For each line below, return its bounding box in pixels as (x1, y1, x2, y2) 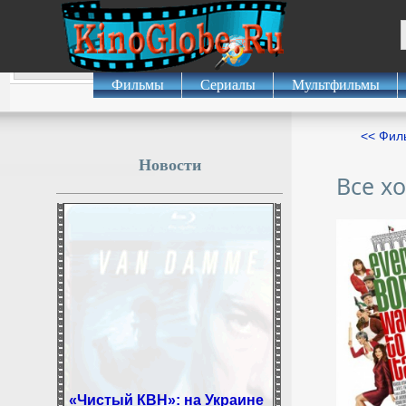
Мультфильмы (291, 77, 380, 92)
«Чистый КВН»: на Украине (69, 384, 264, 401)
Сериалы (199, 77, 256, 92)
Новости (138, 156, 201, 174)
